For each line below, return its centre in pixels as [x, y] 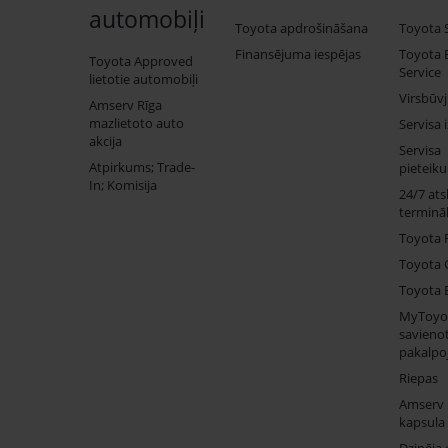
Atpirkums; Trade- [142, 166]
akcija [105, 140]
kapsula [422, 421]
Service [420, 71]
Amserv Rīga [125, 104]
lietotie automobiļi [143, 78]
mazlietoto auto [136, 122]
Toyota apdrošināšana [301, 27]
